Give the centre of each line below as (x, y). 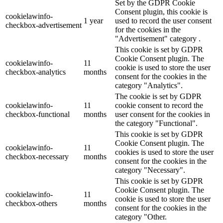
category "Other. (141, 217)
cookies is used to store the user (164, 152)
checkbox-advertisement (44, 25)
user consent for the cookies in (163, 114)
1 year (93, 21)
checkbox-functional (38, 114)
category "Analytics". (149, 86)
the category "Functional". (156, 123)
